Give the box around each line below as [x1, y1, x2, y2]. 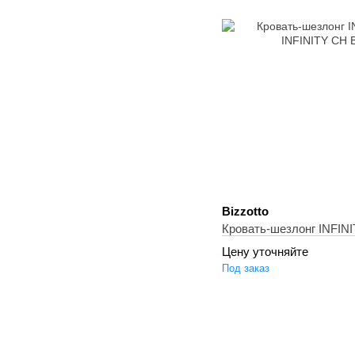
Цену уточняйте [222, 245, 308, 258]
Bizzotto [222, 204, 269, 218]
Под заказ [222, 262, 269, 274]
